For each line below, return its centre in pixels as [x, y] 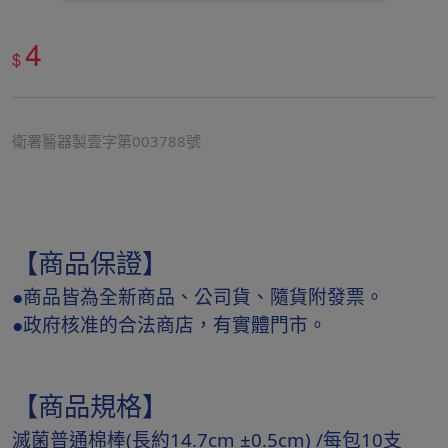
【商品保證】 [90, 263]
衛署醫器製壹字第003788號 [106, 141]
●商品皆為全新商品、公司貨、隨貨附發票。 [198, 296]
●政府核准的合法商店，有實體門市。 [169, 324]
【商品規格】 [90, 406]
